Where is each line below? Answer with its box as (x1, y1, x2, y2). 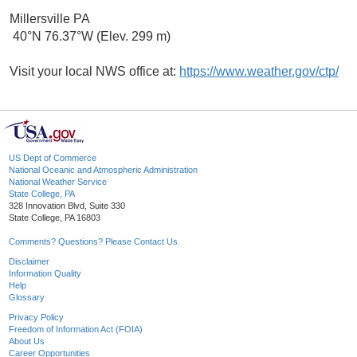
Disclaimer (9, 257, 49, 267)
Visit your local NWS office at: (10, 65, 179, 79)
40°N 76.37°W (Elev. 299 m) (10, 29, 171, 44)
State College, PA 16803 (9, 213, 100, 223)
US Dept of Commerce (9, 153, 96, 163)
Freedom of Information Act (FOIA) (9, 324, 143, 335)
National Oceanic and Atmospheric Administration (9, 165, 198, 175)
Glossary (9, 292, 45, 303)
